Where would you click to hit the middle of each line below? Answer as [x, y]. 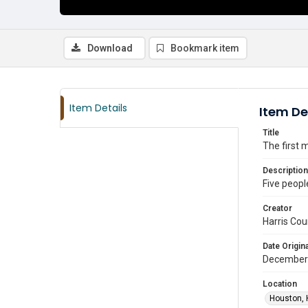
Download [110, 48]
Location [280, 284]
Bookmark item [205, 48]
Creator [277, 208]
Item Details [98, 108]
